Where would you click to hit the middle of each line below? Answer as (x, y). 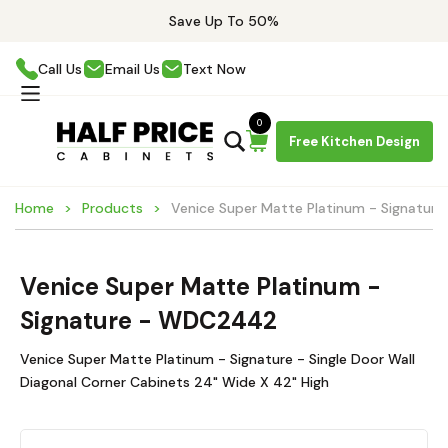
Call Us (60, 68)
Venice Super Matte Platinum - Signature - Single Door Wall (217, 359)
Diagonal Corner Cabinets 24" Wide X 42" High (174, 382)
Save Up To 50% (224, 21)
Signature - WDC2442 (148, 320)
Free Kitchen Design (354, 141)
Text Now (214, 68)
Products (112, 208)
